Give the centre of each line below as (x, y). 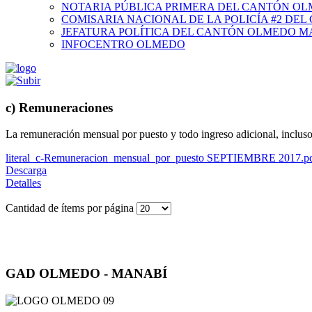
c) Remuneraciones (59, 107)
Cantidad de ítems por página (71, 208)
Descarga (26, 171)
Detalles (23, 183)
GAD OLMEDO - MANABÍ (86, 274)
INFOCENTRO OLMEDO (123, 44)
